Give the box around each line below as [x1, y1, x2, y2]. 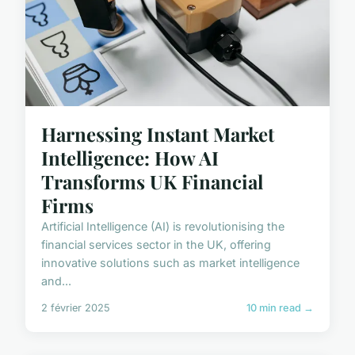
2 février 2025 [41, 302, 110, 315]
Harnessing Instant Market [41, 121, 274, 147]
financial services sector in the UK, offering [41, 238, 271, 252]
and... [41, 274, 71, 288]
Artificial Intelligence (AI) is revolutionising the [41, 219, 284, 234]
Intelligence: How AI [41, 145, 219, 171]
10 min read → [246, 302, 314, 315]
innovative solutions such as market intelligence [41, 256, 300, 270]
